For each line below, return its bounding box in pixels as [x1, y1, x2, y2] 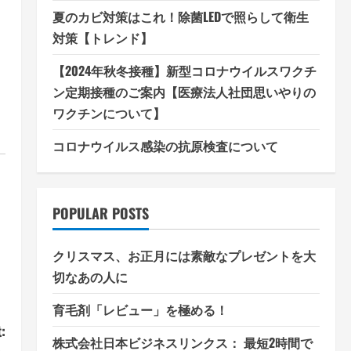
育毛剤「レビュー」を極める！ [52, 300, 228, 320]
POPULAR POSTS [52, 203, 149, 224]
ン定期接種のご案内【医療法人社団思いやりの [52, 82, 316, 102]
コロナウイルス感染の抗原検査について [52, 136, 278, 156]
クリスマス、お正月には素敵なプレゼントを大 [52, 246, 316, 266]
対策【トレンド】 [52, 28, 153, 48]
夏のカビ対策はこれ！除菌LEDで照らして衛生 [52, 7, 309, 27]
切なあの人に [52, 267, 128, 287]
